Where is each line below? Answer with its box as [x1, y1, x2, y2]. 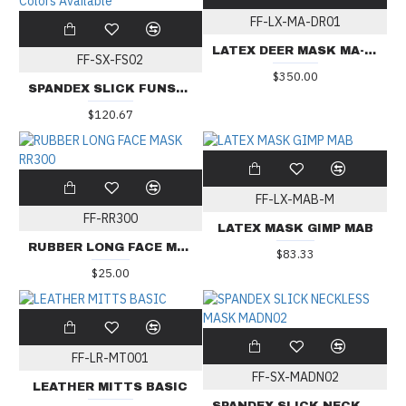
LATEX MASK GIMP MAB [217, 222, 373, 236]
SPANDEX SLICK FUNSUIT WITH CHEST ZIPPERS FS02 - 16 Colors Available [175, 82, 188, 96]
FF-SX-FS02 [77, 52, 144, 69]
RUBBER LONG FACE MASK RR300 [176, 241, 188, 255]
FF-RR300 [82, 210, 138, 227]
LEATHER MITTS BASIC [33, 381, 188, 394]
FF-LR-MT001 [72, 350, 150, 367]
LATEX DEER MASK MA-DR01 [364, 44, 377, 58]
